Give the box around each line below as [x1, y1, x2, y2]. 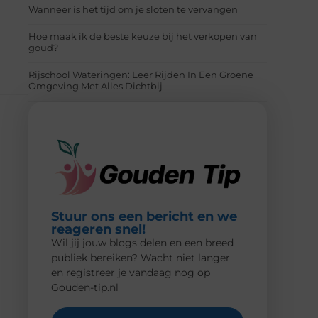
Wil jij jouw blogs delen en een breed [51, 236, 234, 250]
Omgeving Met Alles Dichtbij [28, 79, 163, 92]
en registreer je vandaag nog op [51, 266, 210, 280]
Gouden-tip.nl [51, 281, 119, 295]
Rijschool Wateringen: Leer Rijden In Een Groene [28, 68, 253, 80]
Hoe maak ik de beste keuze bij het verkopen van [28, 30, 257, 42]
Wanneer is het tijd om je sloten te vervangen [28, 3, 238, 15]
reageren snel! [51, 221, 146, 238]
